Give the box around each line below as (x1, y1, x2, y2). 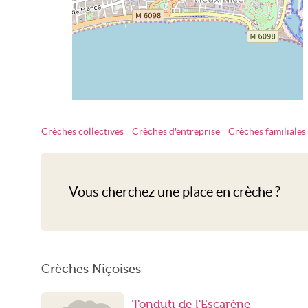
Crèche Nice (166, 129, 210, 137)
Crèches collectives (41, 126, 124, 137)
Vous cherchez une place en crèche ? (69, 184, 280, 199)
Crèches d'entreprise (132, 126, 220, 137)
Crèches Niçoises (41, 262, 141, 276)
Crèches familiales (228, 126, 306, 137)
